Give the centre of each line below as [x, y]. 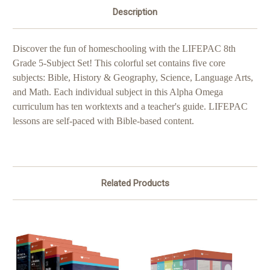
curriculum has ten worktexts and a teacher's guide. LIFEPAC [130, 107]
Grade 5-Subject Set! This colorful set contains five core [119, 63]
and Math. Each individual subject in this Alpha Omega [118, 92]
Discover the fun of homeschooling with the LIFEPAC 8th [124, 49]
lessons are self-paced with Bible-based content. [103, 121]
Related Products [135, 184]
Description [135, 12]
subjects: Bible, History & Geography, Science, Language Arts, [133, 78]
